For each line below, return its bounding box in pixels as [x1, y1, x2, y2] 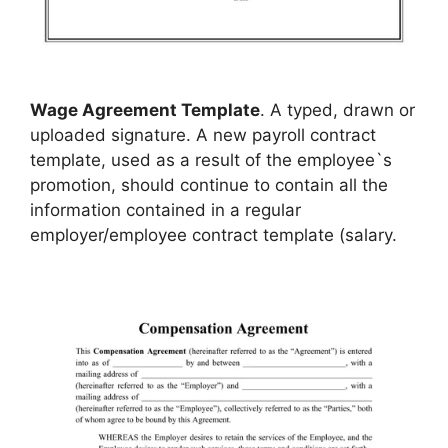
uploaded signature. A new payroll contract [30, 124, 376, 145]
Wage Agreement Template [30, 99, 260, 120]
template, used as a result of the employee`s [30, 149, 392, 170]
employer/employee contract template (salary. [30, 224, 397, 245]
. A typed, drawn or [260, 99, 415, 120]
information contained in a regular [30, 199, 301, 220]
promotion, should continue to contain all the [30, 174, 388, 195]
